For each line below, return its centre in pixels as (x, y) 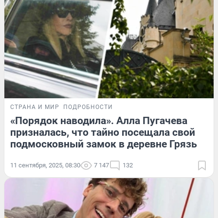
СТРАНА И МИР (35, 107)
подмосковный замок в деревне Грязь (104, 144)
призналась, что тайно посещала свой (103, 132)
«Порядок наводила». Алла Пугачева (99, 120)
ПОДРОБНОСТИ (88, 107)
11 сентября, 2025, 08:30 (45, 165)
